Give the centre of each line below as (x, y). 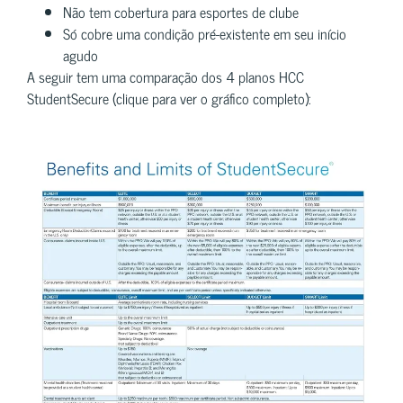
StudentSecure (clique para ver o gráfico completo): (169, 98)
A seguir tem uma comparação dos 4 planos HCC (166, 76)
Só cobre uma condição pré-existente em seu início (205, 33)
